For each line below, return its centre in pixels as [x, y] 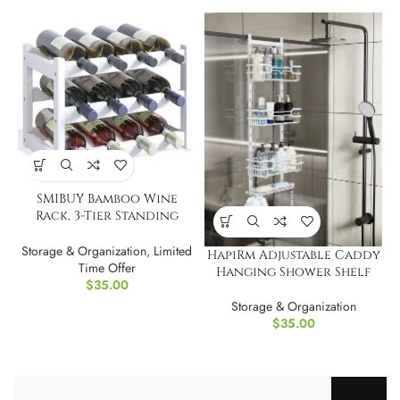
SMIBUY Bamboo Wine [107, 198]
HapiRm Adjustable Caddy [293, 254]
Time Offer [107, 267]
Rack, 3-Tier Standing [107, 215]
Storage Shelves [107, 232]
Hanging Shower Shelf [293, 271]
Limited [173, 250]
